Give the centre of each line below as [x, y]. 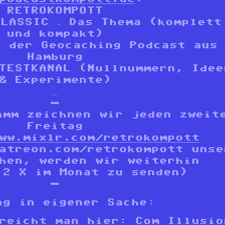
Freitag [55, 126]
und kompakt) [55, 33]
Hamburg [55, 57]
